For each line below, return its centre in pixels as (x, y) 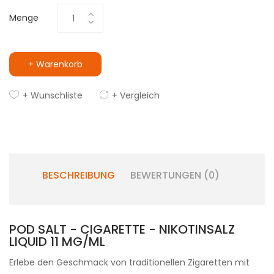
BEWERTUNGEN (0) (175, 175)
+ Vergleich (136, 95)
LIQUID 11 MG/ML (57, 242)
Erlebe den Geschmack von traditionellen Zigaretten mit (129, 262)
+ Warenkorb (55, 64)
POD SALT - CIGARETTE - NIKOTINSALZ (122, 229)
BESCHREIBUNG (79, 175)
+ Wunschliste (53, 95)
